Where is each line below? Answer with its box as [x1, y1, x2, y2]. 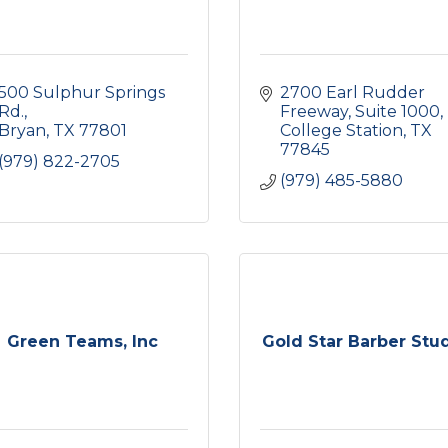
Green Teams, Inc [7, 332, 159, 351]
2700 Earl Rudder [280, 83, 425, 102]
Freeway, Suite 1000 [280, 102, 440, 121]
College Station [280, 121, 403, 140]
